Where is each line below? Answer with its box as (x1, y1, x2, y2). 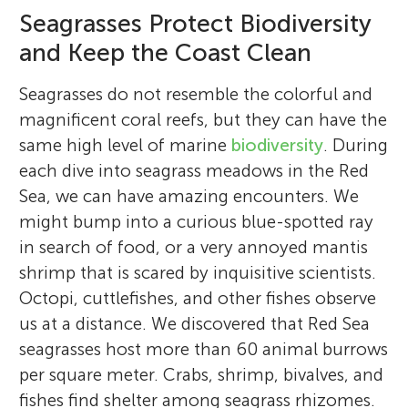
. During (323, 134, 389, 156)
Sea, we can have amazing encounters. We (19, 185, 360, 207)
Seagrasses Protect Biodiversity (19, 8, 372, 38)
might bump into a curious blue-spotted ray (19, 210, 374, 232)
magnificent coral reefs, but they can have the (19, 108, 388, 130)
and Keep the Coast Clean (19, 37, 312, 67)
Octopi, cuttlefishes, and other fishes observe (19, 287, 377, 309)
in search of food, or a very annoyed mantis (19, 236, 369, 258)
